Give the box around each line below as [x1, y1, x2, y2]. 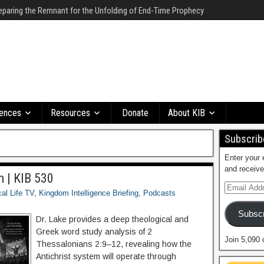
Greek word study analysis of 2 [36, 227, 152, 236]
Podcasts [143, 189, 176, 197]
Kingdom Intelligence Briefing [39, 189, 138, 197]
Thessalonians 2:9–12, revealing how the [36, 239, 192, 249]
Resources [51, 107, 90, 118]
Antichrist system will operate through [36, 252, 176, 261]
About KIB [168, 107, 205, 118]
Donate [121, 107, 148, 118]
